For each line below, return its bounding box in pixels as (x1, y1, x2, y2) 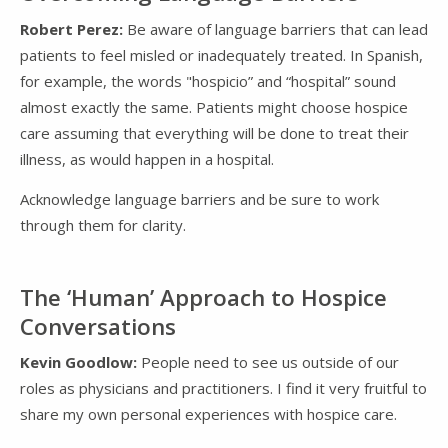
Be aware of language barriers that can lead (127, 18, 428, 39)
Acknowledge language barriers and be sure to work (20, 188, 379, 209)
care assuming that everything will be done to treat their (20, 122, 409, 143)
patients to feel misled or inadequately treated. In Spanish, (20, 44, 423, 65)
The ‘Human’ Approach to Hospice (20, 281, 387, 313)
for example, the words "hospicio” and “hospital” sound (20, 70, 396, 91)
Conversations (20, 310, 176, 342)
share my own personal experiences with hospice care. (20, 404, 397, 425)
